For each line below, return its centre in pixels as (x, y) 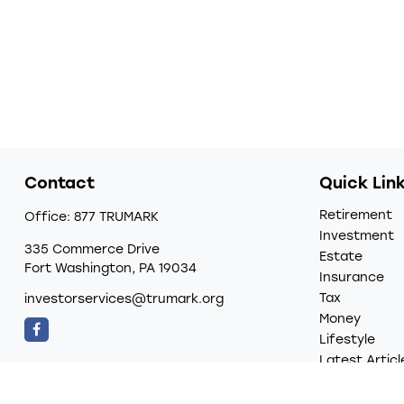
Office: (49, 217)
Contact (59, 184)
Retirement (356, 216)
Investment (357, 236)
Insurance (352, 278)
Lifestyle (348, 340)
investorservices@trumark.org (124, 299)
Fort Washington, (79, 269)
